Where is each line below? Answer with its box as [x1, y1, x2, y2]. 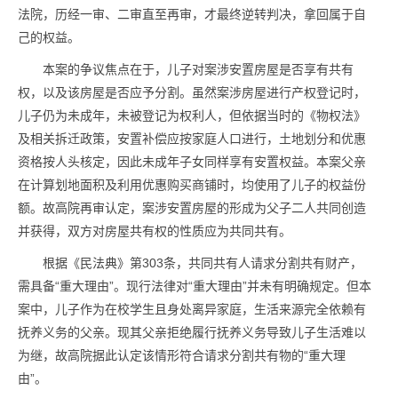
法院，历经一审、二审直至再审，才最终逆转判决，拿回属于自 [18, 7, 366, 21]
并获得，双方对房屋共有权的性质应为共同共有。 [18, 224, 291, 238]
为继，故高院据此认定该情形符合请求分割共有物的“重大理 [18, 348, 346, 362]
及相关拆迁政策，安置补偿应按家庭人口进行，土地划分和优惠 [18, 131, 366, 146]
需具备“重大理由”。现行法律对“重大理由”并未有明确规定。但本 [18, 279, 371, 293]
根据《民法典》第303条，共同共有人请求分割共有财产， [43, 256, 362, 270]
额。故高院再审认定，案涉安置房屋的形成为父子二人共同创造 [18, 201, 366, 215]
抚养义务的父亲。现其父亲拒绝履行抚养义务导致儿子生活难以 [18, 325, 366, 339]
